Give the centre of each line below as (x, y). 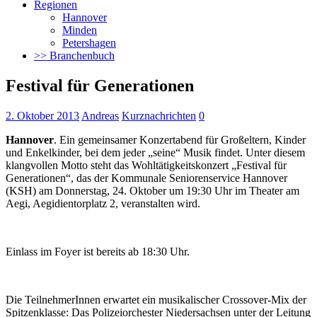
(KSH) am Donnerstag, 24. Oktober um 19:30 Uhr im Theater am (152, 190)
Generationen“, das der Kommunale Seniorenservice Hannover (146, 178)
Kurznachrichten (159, 115)
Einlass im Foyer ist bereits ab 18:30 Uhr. (98, 251)
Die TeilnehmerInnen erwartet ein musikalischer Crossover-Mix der (156, 299)
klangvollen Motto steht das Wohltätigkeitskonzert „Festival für (146, 165)
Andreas (100, 115)
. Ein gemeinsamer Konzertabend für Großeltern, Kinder (180, 139)
